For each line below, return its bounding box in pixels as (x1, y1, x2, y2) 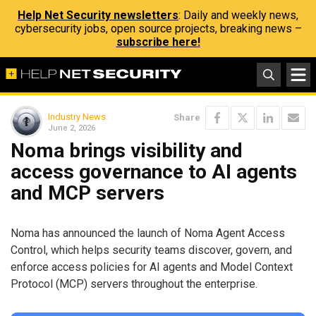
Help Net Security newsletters (18, 8, 178, 22)
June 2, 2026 (48, 123, 95, 133)
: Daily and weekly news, (178, 8, 298, 22)
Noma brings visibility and (11, 139, 243, 162)
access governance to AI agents (11, 160, 297, 183)
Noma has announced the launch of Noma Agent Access (11, 226, 285, 240)
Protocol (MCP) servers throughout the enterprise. (11, 276, 257, 291)
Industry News (48, 111, 106, 122)
